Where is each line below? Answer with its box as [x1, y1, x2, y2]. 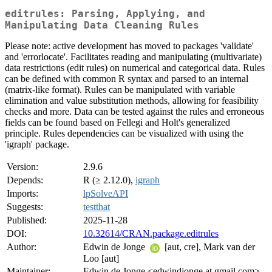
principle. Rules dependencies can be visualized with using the [5, 128, 243, 139]
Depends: [7, 175, 43, 186]
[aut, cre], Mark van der [162, 242, 255, 253]
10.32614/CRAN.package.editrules [83, 228, 219, 239]
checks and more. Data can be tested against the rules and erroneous [5, 106, 264, 117]
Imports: [7, 188, 38, 199]
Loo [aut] [83, 253, 119, 263]
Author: [7, 242, 36, 253]
